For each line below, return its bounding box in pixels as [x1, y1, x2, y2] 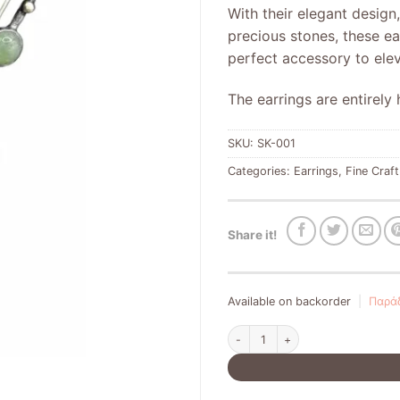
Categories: [227, 163, 294, 178]
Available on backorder [227, 294, 351, 308]
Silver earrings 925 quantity [226, 326, 367, 339]
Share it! [227, 228, 277, 243]
